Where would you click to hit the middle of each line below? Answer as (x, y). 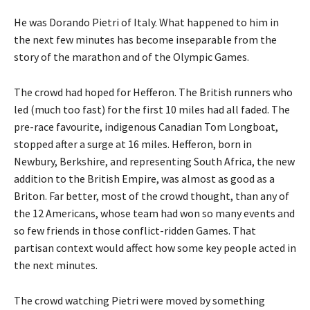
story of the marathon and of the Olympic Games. (131, 56)
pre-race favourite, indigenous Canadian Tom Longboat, (146, 126)
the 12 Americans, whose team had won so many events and (154, 213)
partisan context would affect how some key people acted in (155, 247)
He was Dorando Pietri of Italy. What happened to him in (146, 22)
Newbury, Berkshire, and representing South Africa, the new (154, 161)
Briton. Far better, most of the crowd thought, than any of (152, 195)
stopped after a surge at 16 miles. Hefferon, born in (133, 144)
